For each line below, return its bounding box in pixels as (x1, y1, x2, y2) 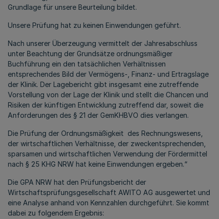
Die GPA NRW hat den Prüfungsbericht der (8, 178, 146, 186)
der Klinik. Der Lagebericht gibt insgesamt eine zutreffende (8, 80, 198, 88)
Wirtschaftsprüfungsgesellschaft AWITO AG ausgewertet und (8, 188, 210, 197)
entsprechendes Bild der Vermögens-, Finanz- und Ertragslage (8, 70, 209, 78)
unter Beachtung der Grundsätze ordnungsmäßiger (8, 49, 173, 58)
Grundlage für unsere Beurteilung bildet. (8, 3, 137, 11)
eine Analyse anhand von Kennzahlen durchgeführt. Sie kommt (8, 198, 209, 207)
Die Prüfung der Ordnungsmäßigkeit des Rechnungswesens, (8, 129, 203, 137)
